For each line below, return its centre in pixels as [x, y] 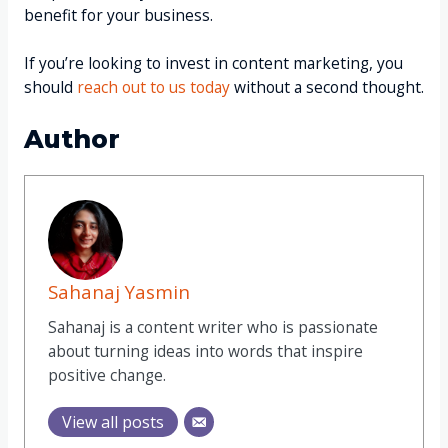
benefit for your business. [118, 14]
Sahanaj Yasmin [119, 291]
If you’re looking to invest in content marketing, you [213, 63]
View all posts [113, 421]
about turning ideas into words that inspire [206, 350]
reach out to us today [153, 87]
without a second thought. [326, 87]
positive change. [107, 374]
